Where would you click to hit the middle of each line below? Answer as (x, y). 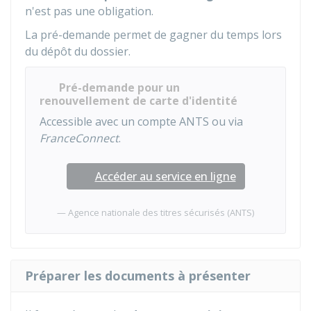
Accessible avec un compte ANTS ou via (141, 121)
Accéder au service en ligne (165, 176)
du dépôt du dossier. (78, 51)
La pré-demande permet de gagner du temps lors (153, 35)
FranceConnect (79, 138)
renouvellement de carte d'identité (138, 101)
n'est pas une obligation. (89, 11)
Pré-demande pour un (119, 87)
